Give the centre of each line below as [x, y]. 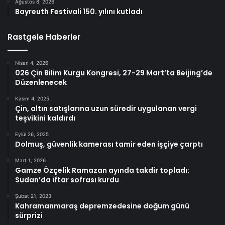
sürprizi [29, 216]
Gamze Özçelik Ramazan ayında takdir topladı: [102, 171]
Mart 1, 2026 [30, 160]
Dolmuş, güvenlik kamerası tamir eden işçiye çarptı [109, 144]
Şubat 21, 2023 [33, 196]
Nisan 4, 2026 [32, 63]
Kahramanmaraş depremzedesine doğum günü [102, 206]
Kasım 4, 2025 [32, 99]
